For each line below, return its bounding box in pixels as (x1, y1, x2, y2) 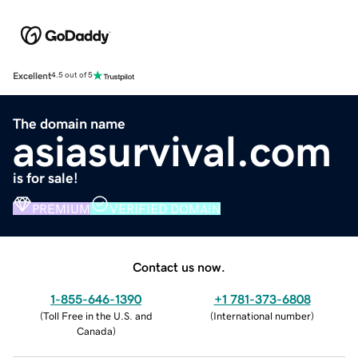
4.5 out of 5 (51, 71, 93, 80)
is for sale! (13, 170, 78, 185)
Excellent (13, 70, 51, 81)
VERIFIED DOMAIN (109, 201, 221, 215)
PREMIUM (32, 201, 90, 215)
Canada (76, 325, 113, 336)
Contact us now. (133, 260, 225, 273)
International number (213, 310, 311, 321)
